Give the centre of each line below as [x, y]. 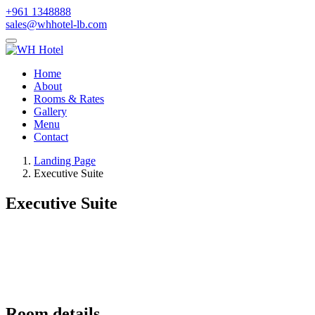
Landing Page [65, 161]
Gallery [50, 111]
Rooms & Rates [69, 99]
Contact [51, 137]
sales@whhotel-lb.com [56, 24]
